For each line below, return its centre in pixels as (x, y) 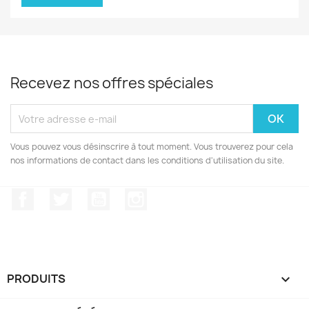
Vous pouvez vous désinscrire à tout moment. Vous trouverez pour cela (152, 147)
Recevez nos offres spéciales (112, 83)
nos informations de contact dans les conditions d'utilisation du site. (147, 160)
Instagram (175, 195)
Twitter (90, 195)
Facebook (59, 195)
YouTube (132, 195)
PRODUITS (36, 278)
